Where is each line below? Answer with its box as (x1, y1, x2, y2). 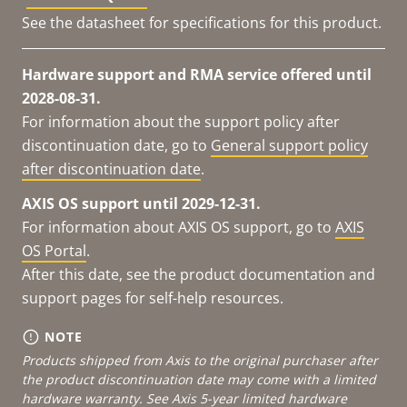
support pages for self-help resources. (22, 287, 283, 308)
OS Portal (22, 240, 86, 261)
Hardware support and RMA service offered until (22, 64, 372, 84)
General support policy (211, 134, 368, 155)
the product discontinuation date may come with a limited (22, 370, 376, 388)
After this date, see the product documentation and (22, 263, 375, 284)
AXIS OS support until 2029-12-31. (22, 193, 261, 213)
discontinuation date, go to (22, 134, 211, 155)
